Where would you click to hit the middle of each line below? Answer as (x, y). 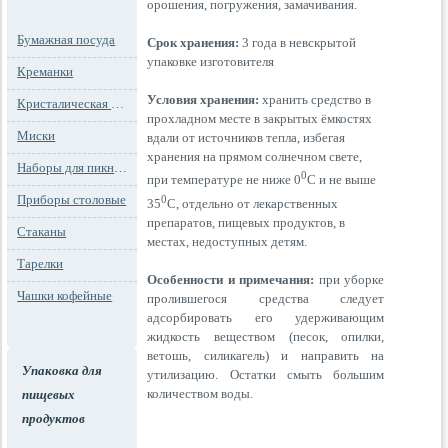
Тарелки (40, 263)
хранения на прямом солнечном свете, (255, 157)
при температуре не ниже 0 (224, 180)
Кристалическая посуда (118, 103)
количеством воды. (200, 393)
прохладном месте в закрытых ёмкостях (260, 119)
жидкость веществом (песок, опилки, (266, 336)
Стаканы (42, 231)
